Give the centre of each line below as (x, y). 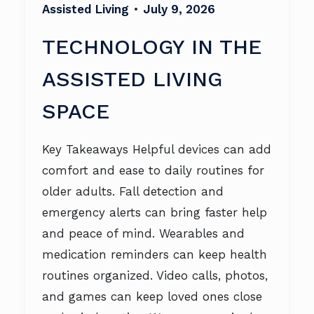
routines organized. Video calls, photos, (155, 275)
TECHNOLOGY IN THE (152, 47)
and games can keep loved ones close (152, 296)
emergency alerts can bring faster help (155, 212)
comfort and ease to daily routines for (153, 170)
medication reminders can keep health (155, 254)
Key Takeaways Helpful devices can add (157, 149)
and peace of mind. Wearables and (143, 233)
